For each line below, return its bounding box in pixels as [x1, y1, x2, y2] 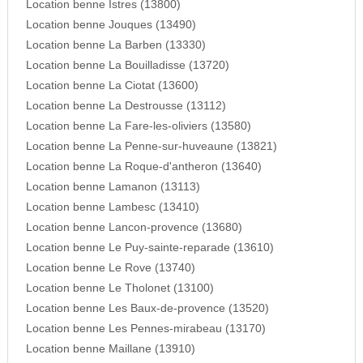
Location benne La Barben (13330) [25, 39, 206, 52]
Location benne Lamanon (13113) [25, 181, 200, 194]
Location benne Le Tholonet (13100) [25, 282, 214, 295]
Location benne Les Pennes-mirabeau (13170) [25, 322, 266, 335]
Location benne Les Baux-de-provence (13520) [25, 302, 269, 315]
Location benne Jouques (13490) [25, 19, 196, 32]
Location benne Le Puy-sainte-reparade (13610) [25, 241, 274, 254]
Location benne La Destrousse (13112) [25, 100, 226, 113]
